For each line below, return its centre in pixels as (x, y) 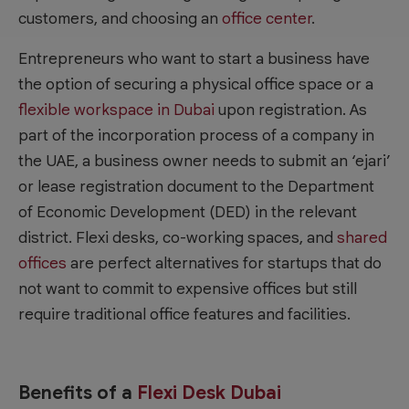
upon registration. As (291, 110)
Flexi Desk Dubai (209, 393)
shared (362, 237)
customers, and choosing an (120, 18)
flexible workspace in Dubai (116, 110)
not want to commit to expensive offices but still (188, 288)
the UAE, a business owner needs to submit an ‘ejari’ (204, 161)
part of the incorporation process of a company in (196, 135)
